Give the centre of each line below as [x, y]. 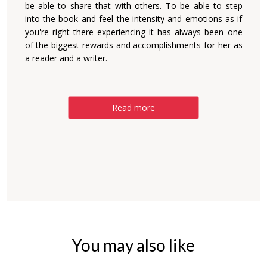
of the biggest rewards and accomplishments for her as [133, 45]
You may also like [133, 245]
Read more [133, 108]
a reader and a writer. [66, 58]
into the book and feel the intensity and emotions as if [133, 19]
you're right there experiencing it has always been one [133, 32]
